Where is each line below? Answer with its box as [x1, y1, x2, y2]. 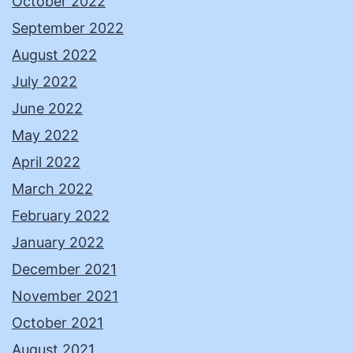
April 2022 [12, 154, 80, 171]
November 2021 [12, 288, 118, 305]
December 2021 [12, 261, 117, 278]
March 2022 [12, 180, 93, 198]
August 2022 [12, 46, 97, 64]
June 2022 [12, 100, 83, 117]
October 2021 [12, 314, 103, 332]
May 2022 [12, 127, 79, 144]
